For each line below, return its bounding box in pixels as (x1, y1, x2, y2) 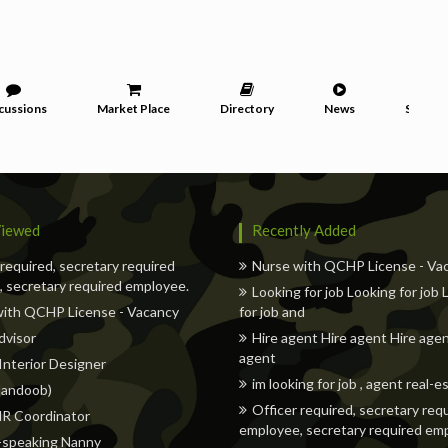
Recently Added (252, 221, 356, 239)
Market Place (97, 101, 170, 116)
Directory (220, 101, 274, 116)
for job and (239, 303, 305, 320)
